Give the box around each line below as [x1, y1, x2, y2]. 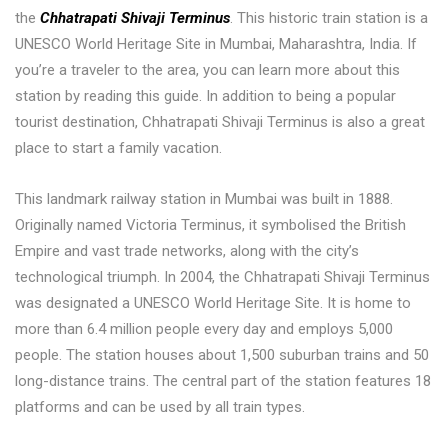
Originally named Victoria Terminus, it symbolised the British [15, 215, 406, 234]
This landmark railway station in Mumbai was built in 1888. [15, 189, 393, 208]
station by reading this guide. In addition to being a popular [15, 86, 396, 105]
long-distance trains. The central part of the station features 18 [15, 371, 431, 390]
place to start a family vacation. [15, 138, 222, 157]
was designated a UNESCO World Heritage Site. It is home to [15, 293, 411, 312]
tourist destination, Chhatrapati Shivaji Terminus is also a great [15, 112, 425, 131]
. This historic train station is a [230, 8, 428, 27]
